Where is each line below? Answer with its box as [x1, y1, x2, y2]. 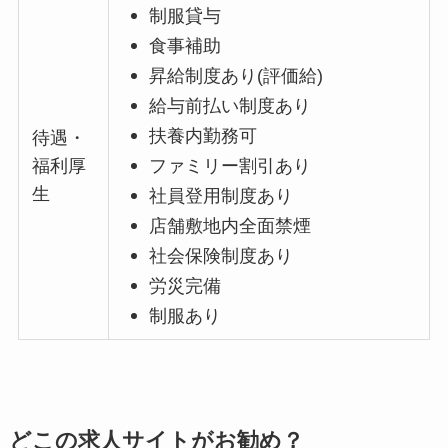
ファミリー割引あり [149, 155, 312, 176]
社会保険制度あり [149, 245, 294, 266]
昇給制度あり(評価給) [149, 65, 324, 86]
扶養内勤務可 [149, 125, 258, 146]
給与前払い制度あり [149, 95, 312, 116]
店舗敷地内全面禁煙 [149, 215, 312, 236]
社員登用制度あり [149, 185, 294, 206]
